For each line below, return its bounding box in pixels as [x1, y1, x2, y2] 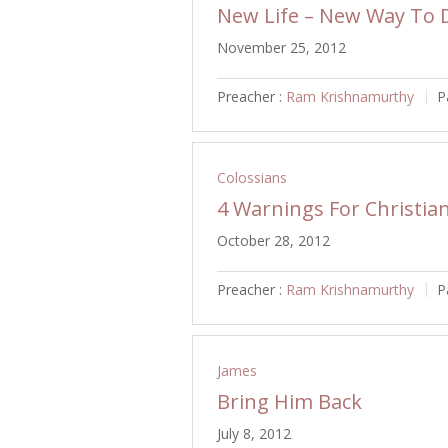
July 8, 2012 [217, 423, 291, 443]
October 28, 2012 [217, 231, 330, 250]
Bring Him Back [217, 387, 362, 415]
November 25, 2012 [217, 38, 346, 58]
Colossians [217, 168, 287, 187]
